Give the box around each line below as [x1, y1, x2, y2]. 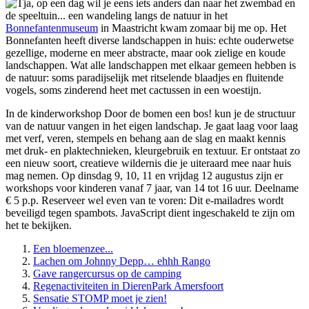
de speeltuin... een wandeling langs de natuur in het [6, 10, 228, 22]
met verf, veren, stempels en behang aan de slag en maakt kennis [6, 132, 286, 145]
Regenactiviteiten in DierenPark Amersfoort [33, 280, 223, 292]
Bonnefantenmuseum [6, 22, 98, 34]
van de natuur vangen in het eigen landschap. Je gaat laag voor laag [6, 120, 298, 132]
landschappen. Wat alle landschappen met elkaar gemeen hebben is [6, 59, 296, 72]
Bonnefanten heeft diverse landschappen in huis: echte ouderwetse [6, 34, 294, 47]
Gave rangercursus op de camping [33, 268, 181, 280]
